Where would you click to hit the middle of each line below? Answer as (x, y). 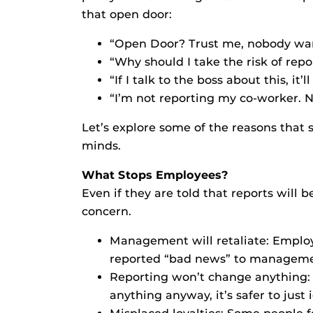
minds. (101, 146)
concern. (107, 211)
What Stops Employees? (155, 175)
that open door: (127, 14)
